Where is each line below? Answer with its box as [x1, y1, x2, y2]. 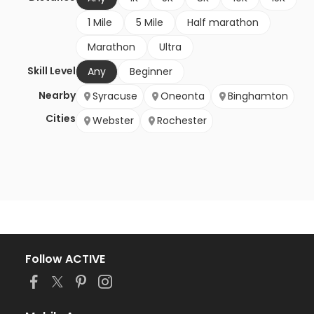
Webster [93, 114, 134, 128]
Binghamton [228, 89, 288, 104]
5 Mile [136, 15, 163, 30]
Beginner [130, 64, 172, 79]
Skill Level [27, 64, 76, 78]
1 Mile [88, 15, 112, 30]
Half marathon [187, 15, 259, 30]
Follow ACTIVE [25, 251, 105, 268]
